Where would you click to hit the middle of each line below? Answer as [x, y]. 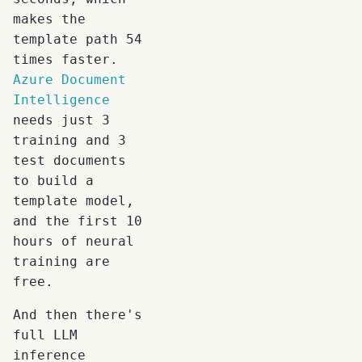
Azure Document [69, 79]
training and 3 [69, 140]
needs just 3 [61, 120]
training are [61, 261]
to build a [53, 180]
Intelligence [61, 99]
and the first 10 [78, 221]
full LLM [45, 335]
